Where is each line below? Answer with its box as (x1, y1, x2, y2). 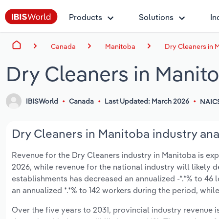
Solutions (139, 12, 174, 22)
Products (69, 12, 102, 22)
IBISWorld (26, 97, 59, 106)
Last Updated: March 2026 (104, 97, 189, 106)
